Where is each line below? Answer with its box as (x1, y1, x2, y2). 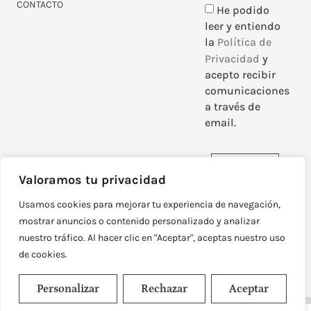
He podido (217, 3, 270, 17)
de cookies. (19, 249, 67, 260)
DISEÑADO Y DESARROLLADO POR (69, 242, 197, 253)
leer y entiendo (205, 19, 281, 33)
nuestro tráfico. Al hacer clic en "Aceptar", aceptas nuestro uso (19, 232, 285, 244)
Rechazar (141, 283, 187, 295)
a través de (205, 100, 261, 114)
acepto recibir (205, 67, 276, 81)
